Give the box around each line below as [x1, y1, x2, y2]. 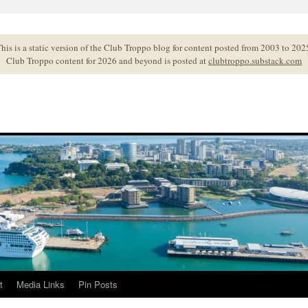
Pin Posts [78, 278, 118, 291]
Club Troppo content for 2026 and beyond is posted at [6, 54, 208, 67]
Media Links [16, 278, 65, 291]
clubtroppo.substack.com [208, 54, 302, 67]
